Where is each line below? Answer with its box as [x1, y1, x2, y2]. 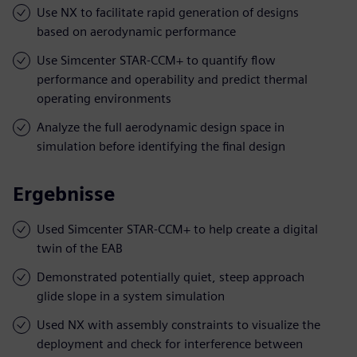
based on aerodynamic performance [37, 23, 236, 39]
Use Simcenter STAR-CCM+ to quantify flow [37, 52, 276, 68]
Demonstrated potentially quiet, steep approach [37, 269, 304, 284]
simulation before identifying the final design [37, 138, 285, 154]
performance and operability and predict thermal [37, 71, 308, 87]
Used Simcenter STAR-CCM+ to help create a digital [37, 221, 318, 237]
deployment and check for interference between [37, 335, 303, 351]
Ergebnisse [13, 182, 115, 206]
